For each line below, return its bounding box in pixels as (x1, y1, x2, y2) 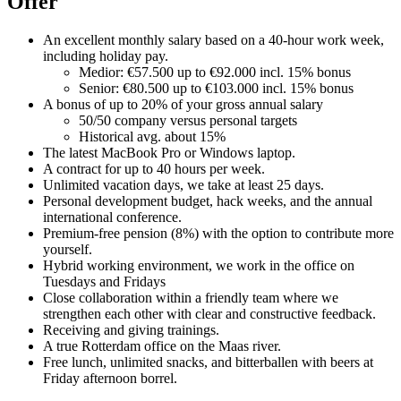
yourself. (43, 242, 92, 258)
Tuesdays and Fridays (43, 274, 166, 290)
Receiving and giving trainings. (43, 322, 219, 338)
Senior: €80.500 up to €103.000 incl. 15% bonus (79, 81, 354, 97)
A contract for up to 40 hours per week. (43, 161, 265, 177)
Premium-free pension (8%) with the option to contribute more (43, 226, 394, 242)
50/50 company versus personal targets (79, 113, 297, 129)
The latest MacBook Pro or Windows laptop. (43, 145, 295, 161)
